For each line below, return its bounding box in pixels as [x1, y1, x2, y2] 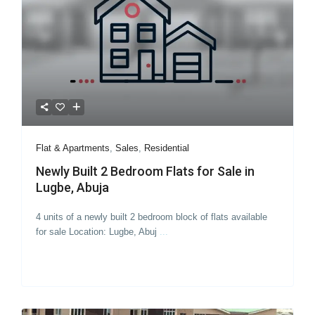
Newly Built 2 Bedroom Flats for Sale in [36, 163, 255, 179]
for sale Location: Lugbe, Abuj [36, 226, 160, 237]
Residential [144, 142, 190, 153]
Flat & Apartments [36, 142, 110, 153]
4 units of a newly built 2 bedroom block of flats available [36, 211, 268, 222]
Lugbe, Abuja [36, 179, 112, 195]
